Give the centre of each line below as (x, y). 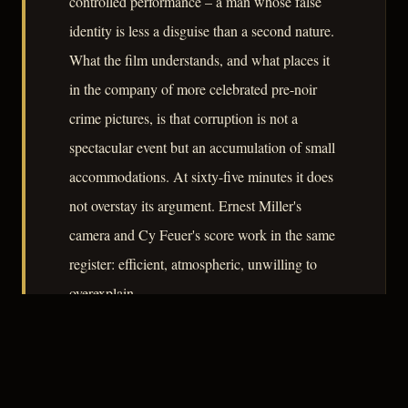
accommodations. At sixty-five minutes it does (201, 177)
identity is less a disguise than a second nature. (202, 31)
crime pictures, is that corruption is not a (184, 118)
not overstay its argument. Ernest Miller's (185, 206)
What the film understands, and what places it (199, 60)
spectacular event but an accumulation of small (202, 148)
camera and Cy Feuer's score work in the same (202, 235)
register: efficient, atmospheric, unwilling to (193, 264)
